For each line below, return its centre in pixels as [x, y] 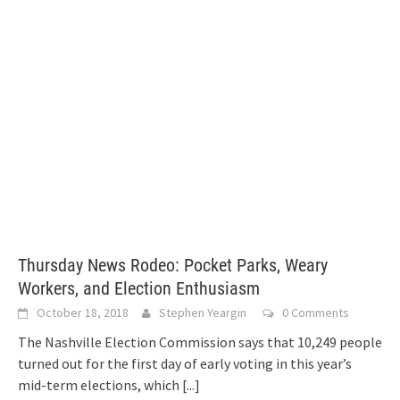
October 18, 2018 [83, 312]
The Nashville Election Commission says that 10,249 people [200, 342]
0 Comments [316, 312]
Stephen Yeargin [203, 312]
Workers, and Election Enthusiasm [139, 288]
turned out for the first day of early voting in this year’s [185, 363]
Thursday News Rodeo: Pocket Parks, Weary [173, 265]
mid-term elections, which [100, 384]
